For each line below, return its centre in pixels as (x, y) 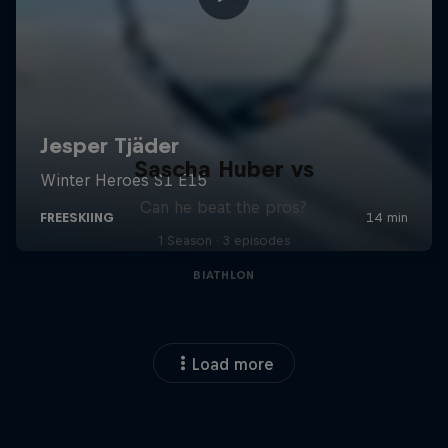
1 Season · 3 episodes (223, 241)
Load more (233, 364)
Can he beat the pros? (224, 207)
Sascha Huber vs (223, 169)
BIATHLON (224, 275)
